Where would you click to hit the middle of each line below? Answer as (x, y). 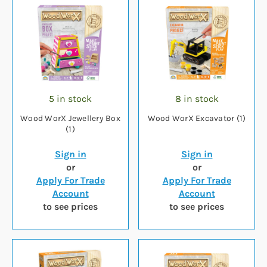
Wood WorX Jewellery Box (70, 119)
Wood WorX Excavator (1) (197, 119)
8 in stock (197, 99)
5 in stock (70, 99)
